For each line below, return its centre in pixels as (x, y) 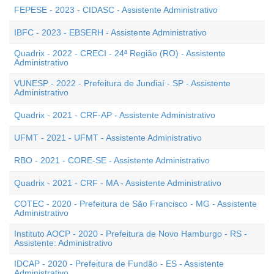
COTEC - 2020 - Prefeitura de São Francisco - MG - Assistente (135, 204)
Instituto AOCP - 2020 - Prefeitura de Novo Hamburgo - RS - (131, 234)
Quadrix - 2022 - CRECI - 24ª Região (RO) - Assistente (120, 53)
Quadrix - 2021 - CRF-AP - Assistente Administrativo (115, 115)
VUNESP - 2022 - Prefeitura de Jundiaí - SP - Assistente (122, 83)
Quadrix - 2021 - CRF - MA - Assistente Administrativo (118, 183)
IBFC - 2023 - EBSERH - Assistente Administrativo (110, 32)
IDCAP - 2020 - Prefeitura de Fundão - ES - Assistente (119, 264)
